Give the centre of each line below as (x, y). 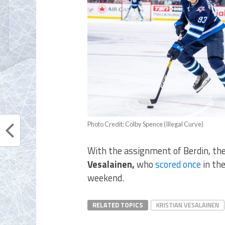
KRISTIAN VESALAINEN (188, 205)
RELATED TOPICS (118, 205)
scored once (178, 164)
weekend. (106, 178)
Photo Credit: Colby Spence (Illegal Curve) (145, 124)
